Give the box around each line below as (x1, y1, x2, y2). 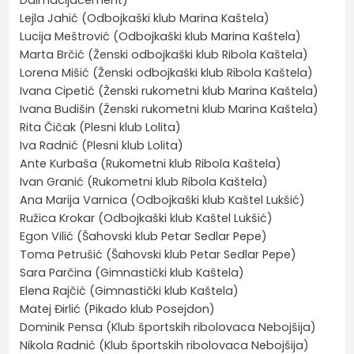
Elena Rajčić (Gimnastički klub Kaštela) (20, 282, 239, 299)
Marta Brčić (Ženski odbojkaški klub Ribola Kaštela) (20, 46, 309, 62)
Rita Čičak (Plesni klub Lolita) (20, 119, 182, 135)
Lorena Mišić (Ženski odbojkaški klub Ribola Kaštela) (20, 64, 314, 81)
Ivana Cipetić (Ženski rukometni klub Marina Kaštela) (20, 82, 319, 99)
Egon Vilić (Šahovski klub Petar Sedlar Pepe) (20, 228, 268, 244)
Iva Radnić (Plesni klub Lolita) (20, 137, 184, 153)
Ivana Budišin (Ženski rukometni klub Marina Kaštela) (20, 100, 319, 117)
